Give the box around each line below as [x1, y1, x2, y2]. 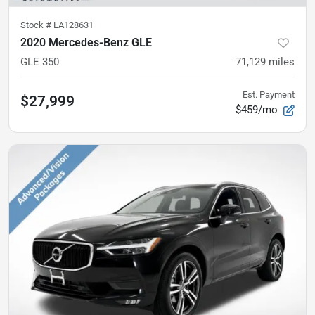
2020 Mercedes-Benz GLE [20, 35, 152, 49]
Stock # [20, 19, 53, 30]
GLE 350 [20, 55, 59, 68]
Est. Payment [243, 89, 295, 100]
